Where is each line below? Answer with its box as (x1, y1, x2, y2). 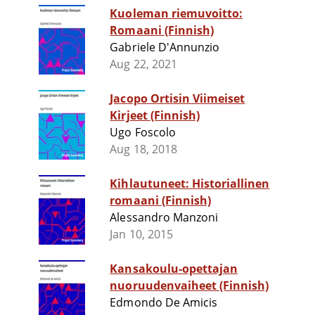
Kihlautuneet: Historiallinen (110, 176, 270, 192)
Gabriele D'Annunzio (110, 39, 220, 56)
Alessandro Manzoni (110, 210, 219, 226)
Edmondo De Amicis (110, 295, 218, 311)
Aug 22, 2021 (110, 56, 177, 72)
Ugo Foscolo (110, 124, 176, 141)
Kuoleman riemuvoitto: (110, 6, 243, 22)
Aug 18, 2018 (110, 141, 177, 157)
